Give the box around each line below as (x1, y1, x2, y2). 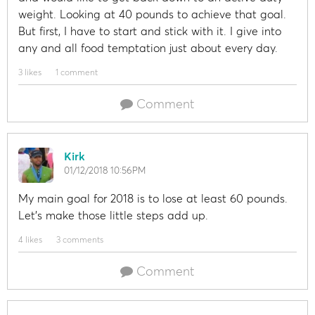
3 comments (56, 234, 103, 245)
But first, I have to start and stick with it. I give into (18, 24, 281, 38)
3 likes (18, 67, 41, 77)
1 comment (56, 67, 98, 77)
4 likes (18, 234, 42, 245)
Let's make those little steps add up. (18, 208, 208, 222)
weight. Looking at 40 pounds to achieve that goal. (18, 7, 286, 21)
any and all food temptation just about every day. (18, 41, 278, 55)
